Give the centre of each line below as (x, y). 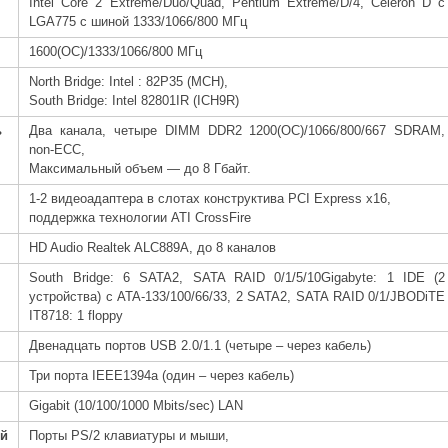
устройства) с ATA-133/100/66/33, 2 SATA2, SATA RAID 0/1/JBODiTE (237, 297)
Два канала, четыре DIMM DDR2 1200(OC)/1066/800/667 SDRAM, (237, 131)
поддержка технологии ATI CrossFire (140, 218)
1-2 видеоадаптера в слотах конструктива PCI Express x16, (210, 199)
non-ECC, (57, 150)
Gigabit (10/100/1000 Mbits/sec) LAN (136, 406)
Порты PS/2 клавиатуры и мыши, (129, 436)
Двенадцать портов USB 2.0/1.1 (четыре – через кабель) (200, 346)
